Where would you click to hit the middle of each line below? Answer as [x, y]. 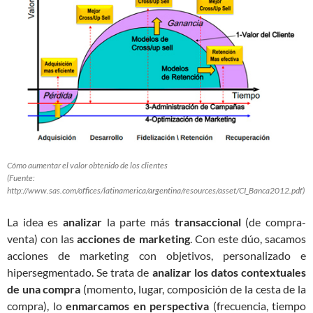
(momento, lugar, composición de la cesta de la [194, 289]
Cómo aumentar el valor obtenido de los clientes [87, 166]
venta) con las [42, 239]
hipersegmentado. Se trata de [80, 272]
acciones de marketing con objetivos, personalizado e [156, 256]
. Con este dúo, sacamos [248, 239]
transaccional [208, 222]
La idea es [35, 222]
